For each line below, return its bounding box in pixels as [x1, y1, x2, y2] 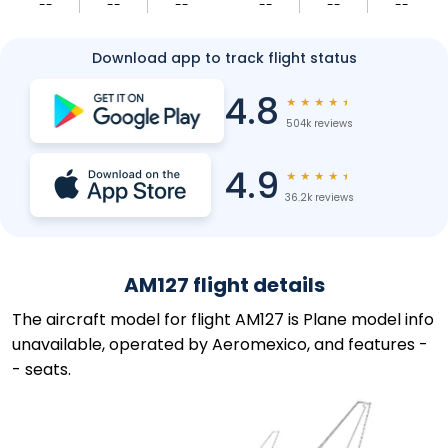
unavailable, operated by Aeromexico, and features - [12, 333, 428, 356]
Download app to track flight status [91, 48, 357, 68]
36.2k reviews [284, 190, 354, 205]
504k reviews [285, 116, 353, 131]
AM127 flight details [123, 271, 325, 299]
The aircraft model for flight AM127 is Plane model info [12, 308, 434, 331]
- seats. [12, 358, 71, 381]
